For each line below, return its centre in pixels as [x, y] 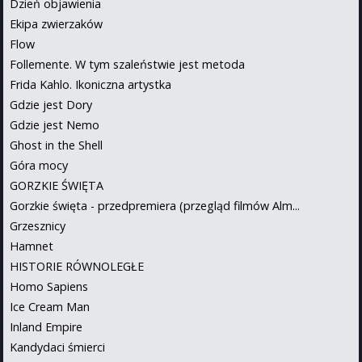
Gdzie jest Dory [51, 104]
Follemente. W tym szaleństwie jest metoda [127, 64]
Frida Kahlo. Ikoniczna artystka [90, 84]
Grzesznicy [38, 225]
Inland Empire [46, 326]
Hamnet [32, 246]
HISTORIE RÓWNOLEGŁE [77, 266]
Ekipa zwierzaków [56, 23]
